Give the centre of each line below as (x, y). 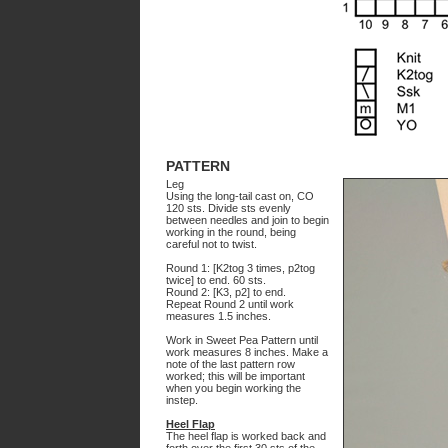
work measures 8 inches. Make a (247, 352)
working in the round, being (231, 232)
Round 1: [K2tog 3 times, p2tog (240, 268)
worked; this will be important (235, 376)
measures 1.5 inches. (218, 316)
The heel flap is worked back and (246, 436)
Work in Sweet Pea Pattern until (242, 340)
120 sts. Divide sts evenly (228, 208)
